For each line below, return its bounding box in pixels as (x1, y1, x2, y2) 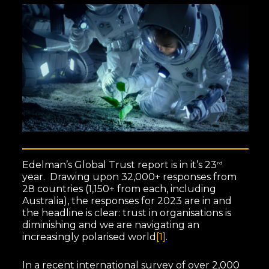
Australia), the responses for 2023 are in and (22, 195, 232, 207)
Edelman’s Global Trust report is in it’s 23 (22, 159, 217, 171)
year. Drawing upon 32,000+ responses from (22, 171, 237, 183)
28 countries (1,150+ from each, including (22, 183, 216, 195)
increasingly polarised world (22, 231, 156, 243)
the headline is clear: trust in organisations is (22, 207, 231, 219)
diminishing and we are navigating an (22, 219, 199, 231)
